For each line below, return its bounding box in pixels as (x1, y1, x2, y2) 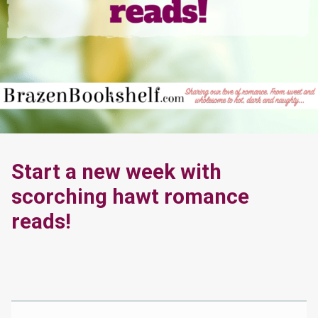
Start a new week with (11, 159, 221, 184)
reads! (11, 209, 71, 234)
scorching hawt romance (11, 184, 249, 209)
